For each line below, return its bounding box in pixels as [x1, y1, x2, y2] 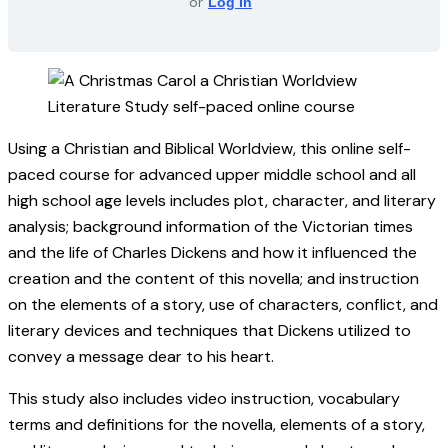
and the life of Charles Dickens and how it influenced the [8, 241, 417, 263]
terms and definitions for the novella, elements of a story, [8, 413, 425, 435]
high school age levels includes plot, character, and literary [8, 189, 436, 211]
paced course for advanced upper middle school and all [8, 163, 416, 185]
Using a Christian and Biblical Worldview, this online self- [8, 137, 411, 159]
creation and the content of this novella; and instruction [8, 267, 419, 289]
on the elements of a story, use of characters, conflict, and [8, 293, 438, 315]
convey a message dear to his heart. [8, 345, 274, 367]
